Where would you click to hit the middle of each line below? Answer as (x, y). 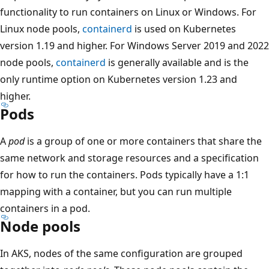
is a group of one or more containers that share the (143, 141)
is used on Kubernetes (184, 29)
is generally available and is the (177, 63)
